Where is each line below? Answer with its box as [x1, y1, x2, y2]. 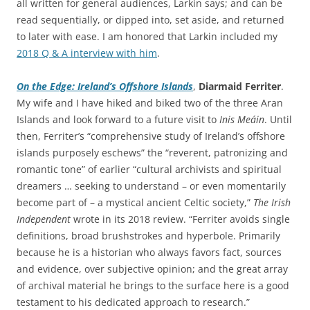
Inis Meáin [219, 112, 264, 126]
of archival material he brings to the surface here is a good [17, 278, 289, 292]
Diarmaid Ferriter [199, 79, 281, 93]
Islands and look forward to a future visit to [17, 112, 219, 126]
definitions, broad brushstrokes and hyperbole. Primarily [17, 228, 280, 242]
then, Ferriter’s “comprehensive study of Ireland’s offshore [17, 129, 285, 143]
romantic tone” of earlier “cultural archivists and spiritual [17, 162, 282, 176]
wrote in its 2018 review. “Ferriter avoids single [71, 212, 290, 226]
